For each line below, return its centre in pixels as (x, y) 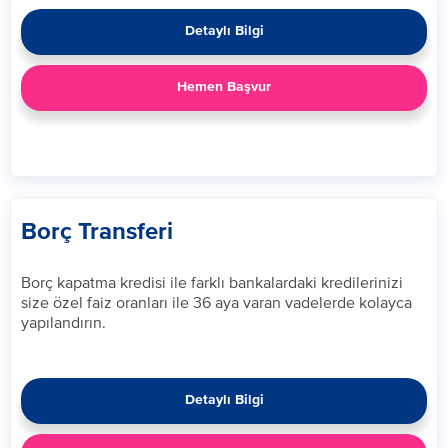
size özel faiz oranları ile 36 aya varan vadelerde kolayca (216, 302)
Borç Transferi (97, 232)
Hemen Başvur (224, 87)
